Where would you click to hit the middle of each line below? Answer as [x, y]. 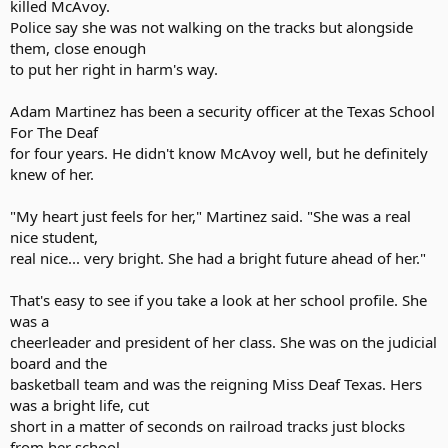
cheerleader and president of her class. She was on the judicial [223, 341]
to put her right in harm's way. [114, 68]
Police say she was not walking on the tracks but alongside [211, 26]
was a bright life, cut [79, 404]
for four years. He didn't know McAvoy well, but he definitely [219, 152]
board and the [58, 362]
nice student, [54, 236]
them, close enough [78, 47]
